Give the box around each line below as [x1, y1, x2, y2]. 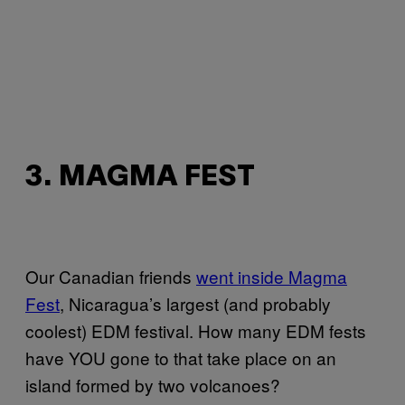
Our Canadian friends [25, 264, 196, 289]
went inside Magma [196, 264, 347, 289]
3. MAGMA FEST [25, 165, 255, 192]
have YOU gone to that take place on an [25, 345, 336, 371]
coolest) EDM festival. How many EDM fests [25, 318, 366, 344]
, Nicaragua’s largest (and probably [60, 291, 331, 316]
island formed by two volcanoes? [25, 372, 280, 398]
